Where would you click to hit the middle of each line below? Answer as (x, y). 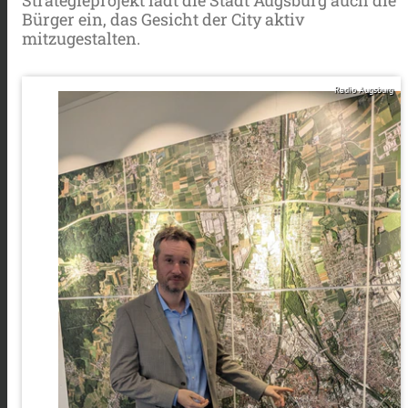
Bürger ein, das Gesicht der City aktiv (163, 19)
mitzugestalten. (81, 38)
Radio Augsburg (364, 89)
